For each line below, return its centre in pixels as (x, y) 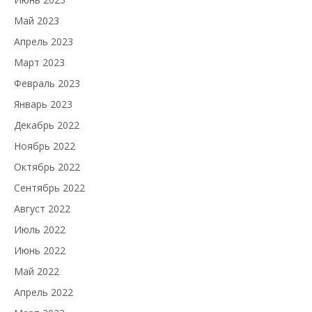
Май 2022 (37, 272)
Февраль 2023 (47, 84)
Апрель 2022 (44, 292)
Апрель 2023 (44, 42)
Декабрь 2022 (47, 125)
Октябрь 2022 (47, 167)
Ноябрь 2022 (45, 146)
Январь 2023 (43, 104)
